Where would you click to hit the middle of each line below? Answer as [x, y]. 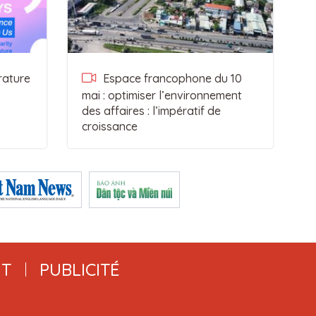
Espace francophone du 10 [171, 78]
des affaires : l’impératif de [151, 111]
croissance [109, 126]
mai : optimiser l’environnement [162, 95]
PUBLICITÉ [79, 269]
